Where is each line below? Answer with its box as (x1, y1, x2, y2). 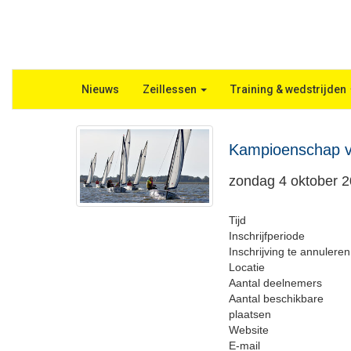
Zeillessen (143, 83, 200, 96)
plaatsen (229, 308, 271, 320)
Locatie (229, 261, 265, 273)
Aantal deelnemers (229, 277, 322, 289)
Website (229, 324, 269, 336)
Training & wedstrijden (230, 83, 349, 96)
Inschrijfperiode (229, 230, 305, 242)
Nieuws (81, 83, 120, 96)
